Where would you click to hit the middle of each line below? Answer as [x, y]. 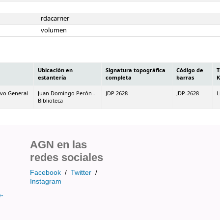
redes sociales [67, 157]
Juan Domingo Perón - [67, 93]
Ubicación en [55, 70]
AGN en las [58, 144]
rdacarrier [55, 18]
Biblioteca [50, 101]
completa [119, 78]
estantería [52, 78]
